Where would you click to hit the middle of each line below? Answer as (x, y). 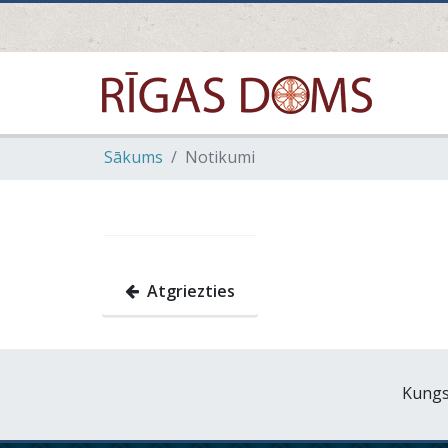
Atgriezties (187, 290)
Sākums (133, 157)
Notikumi (220, 157)
